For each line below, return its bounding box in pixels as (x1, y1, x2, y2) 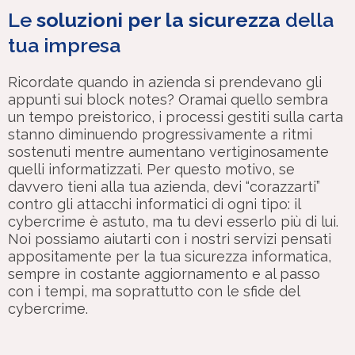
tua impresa (8, 32, 120, 57)
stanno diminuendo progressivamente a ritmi (8, 125, 312, 143)
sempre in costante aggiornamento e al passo (8, 265, 320, 282)
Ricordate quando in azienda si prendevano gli (8, 73, 322, 90)
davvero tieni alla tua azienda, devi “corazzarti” (8, 177, 320, 195)
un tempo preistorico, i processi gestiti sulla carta (8, 108, 343, 125)
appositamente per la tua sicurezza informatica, (8, 247, 331, 265)
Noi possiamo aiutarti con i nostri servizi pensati (8, 230, 331, 247)
